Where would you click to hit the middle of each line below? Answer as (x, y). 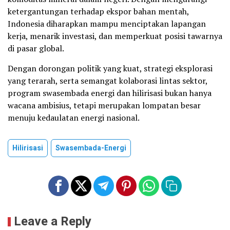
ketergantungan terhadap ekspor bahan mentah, (98, 12)
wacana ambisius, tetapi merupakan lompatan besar (104, 106)
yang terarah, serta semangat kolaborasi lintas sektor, (108, 81)
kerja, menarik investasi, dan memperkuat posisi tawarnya (115, 36)
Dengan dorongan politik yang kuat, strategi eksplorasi (110, 69)
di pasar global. (36, 49)
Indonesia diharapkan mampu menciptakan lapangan (107, 24)
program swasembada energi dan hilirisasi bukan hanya (110, 93)
